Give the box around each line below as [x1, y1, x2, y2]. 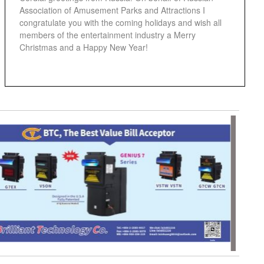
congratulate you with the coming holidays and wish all [19, 16, 222, 28]
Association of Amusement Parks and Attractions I [19, 4, 205, 16]
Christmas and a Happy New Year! [19, 41, 148, 53]
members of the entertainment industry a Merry [19, 29, 196, 41]
